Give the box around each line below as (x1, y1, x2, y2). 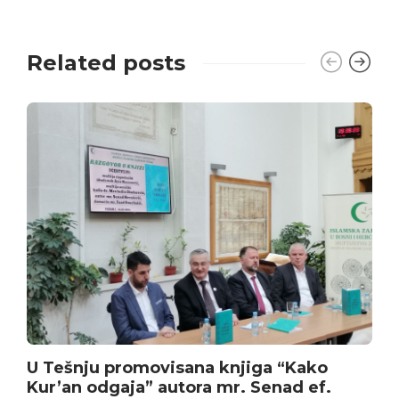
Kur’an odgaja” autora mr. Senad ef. (27, 377, 331, 397)
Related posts (27, 50, 185, 77)
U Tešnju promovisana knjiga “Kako (27, 357, 328, 378)
